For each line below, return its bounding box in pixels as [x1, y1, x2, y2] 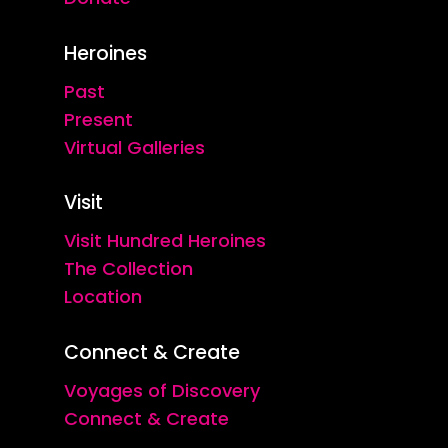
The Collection [64, 255, 194, 281]
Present [64, 106, 134, 132]
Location [64, 283, 143, 309]
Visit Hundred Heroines [64, 227, 267, 253]
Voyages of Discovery [64, 377, 261, 403]
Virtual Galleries [64, 134, 206, 160]
